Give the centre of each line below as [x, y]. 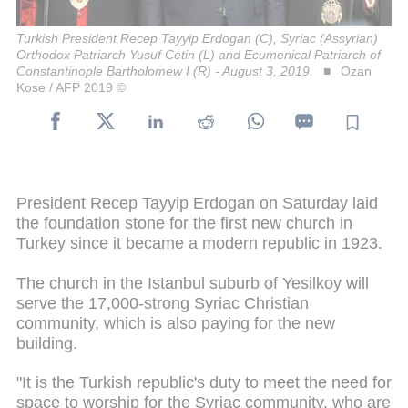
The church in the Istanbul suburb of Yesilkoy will [193, 283]
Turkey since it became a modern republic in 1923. [202, 243]
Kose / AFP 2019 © [71, 87]
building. [49, 343]
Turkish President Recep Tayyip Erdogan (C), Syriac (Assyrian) [197, 38]
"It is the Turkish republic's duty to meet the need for [204, 383]
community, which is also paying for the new [176, 323]
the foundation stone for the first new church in [184, 223]
